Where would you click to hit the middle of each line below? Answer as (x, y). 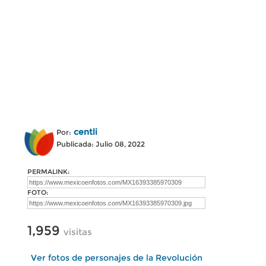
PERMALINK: (48, 172)
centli (85, 132)
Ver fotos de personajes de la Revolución (116, 258)
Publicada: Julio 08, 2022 (101, 144)
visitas (78, 232)
